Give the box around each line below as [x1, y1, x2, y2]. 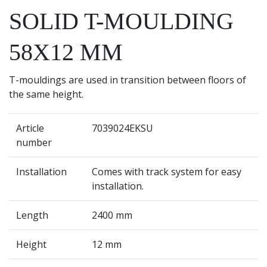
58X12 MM [9, 39, 123, 66]
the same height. [9, 88, 83, 101]
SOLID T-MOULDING [9, 8, 234, 35]
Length [16, 209, 48, 222]
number [16, 136, 52, 149]
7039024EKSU [92, 122, 153, 135]
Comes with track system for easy [92, 165, 241, 178]
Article [16, 122, 44, 135]
